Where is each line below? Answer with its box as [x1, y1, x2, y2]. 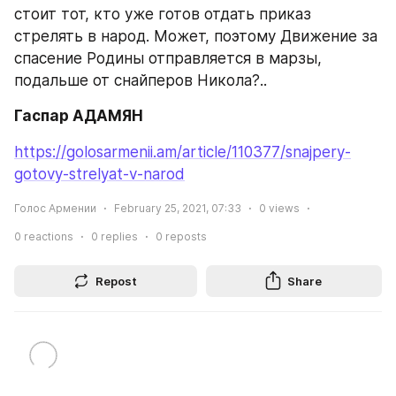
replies [98, 229, 138, 243]
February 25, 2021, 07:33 [114, 201, 241, 215]
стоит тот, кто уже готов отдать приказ [14, 5, 311, 23]
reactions [21, 229, 73, 243]
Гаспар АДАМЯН [14, 107, 143, 125]
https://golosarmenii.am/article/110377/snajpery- [14, 142, 351, 161]
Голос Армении [14, 201, 96, 215]
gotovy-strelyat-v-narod [14, 164, 185, 183]
